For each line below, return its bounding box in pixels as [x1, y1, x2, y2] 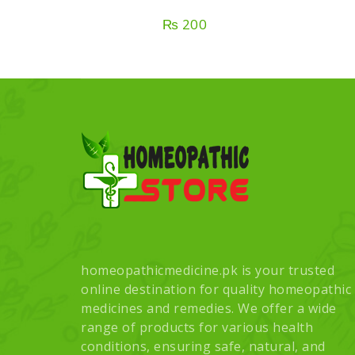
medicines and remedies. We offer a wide [81, 299, 337, 317]
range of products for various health [81, 318, 313, 336]
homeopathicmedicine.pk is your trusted [81, 261, 334, 279]
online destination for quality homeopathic [81, 280, 351, 298]
